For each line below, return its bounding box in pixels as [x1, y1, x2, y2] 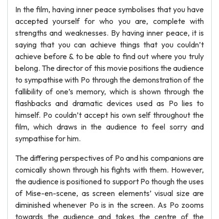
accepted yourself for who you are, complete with [15, 16, 204, 26]
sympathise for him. [15, 133, 81, 143]
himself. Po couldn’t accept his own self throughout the [15, 110, 204, 120]
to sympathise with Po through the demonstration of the [15, 75, 204, 85]
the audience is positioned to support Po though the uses [15, 176, 204, 186]
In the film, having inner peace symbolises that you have [15, 4, 204, 14]
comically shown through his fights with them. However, [15, 165, 204, 175]
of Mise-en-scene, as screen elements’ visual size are [15, 188, 204, 198]
